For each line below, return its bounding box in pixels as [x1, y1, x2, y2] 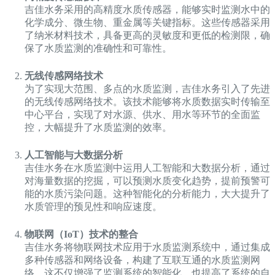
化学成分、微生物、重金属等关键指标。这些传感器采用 [25, 17, 270, 28]
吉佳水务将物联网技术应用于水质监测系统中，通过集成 [25, 241, 270, 252]
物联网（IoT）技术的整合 [25, 228, 138, 239]
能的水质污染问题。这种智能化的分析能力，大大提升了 [25, 188, 270, 199]
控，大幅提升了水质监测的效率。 [25, 122, 172, 133]
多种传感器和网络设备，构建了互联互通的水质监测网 [25, 254, 260, 265]
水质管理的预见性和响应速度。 [25, 201, 162, 212]
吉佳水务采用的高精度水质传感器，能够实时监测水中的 [25, 4, 270, 15]
